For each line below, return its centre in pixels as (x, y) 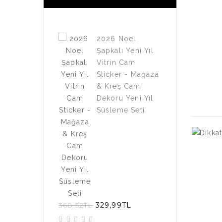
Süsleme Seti (120, 110)
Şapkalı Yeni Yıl (125, 51)
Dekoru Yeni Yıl (125, 98)
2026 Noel (116, 39)
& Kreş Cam (118, 86)
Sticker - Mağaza (128, 74)
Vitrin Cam (116, 62)
